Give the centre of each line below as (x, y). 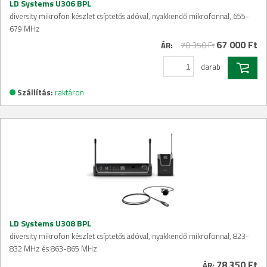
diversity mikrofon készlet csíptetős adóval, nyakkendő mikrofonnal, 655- (129, 16)
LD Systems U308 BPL (50, 223)
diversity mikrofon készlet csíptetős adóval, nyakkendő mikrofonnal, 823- (129, 236)
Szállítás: (35, 92)
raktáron (69, 92)
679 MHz (25, 29)
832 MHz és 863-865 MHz (53, 248)
